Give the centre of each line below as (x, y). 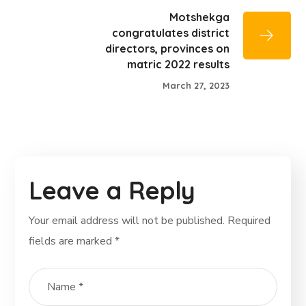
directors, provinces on (167, 48)
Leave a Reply (112, 191)
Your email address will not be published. (127, 221)
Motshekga (199, 17)
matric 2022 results (178, 64)
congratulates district (170, 32)
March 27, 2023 (196, 86)
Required (249, 221)
